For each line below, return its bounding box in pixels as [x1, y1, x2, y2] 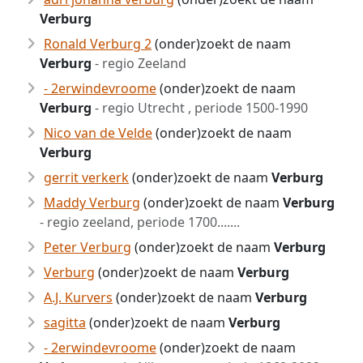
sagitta [44, 314, 86, 331]
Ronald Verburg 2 [44, 35, 152, 53]
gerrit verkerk [44, 169, 129, 186]
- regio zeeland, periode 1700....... [40, 213, 240, 231]
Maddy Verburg [44, 194, 140, 211]
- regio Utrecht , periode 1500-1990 [92, 99, 308, 117]
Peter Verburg [44, 238, 131, 256]
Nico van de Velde [44, 124, 152, 142]
